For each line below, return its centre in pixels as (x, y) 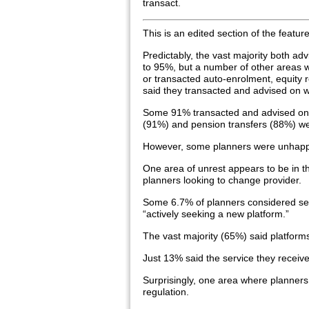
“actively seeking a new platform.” (216, 214)
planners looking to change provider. (222, 180)
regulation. (166, 292)
